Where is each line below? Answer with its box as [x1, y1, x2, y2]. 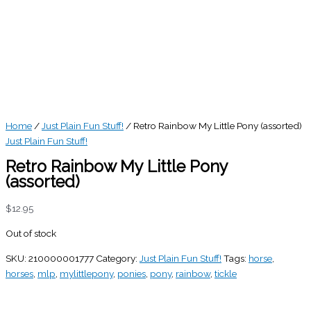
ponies [117, 267, 146, 279]
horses [6, 267, 33, 279]
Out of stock [6, 227, 56, 239]
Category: [96, 252, 140, 264]
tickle [215, 267, 237, 279]
